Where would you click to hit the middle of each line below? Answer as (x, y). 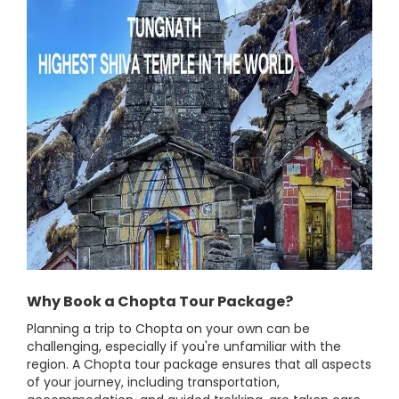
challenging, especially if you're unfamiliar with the (184, 346)
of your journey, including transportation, (153, 382)
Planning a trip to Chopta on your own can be (168, 329)
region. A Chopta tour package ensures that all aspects (199, 364)
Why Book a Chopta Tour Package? (160, 301)
